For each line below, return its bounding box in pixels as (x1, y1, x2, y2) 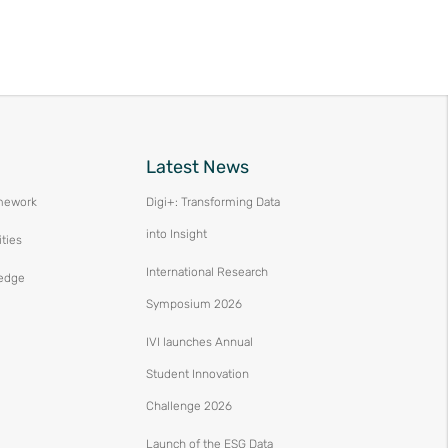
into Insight (145, 227, 207, 242)
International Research (145, 265, 268, 280)
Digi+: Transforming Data (145, 195, 280, 210)
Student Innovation (145, 367, 249, 382)
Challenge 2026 (145, 399, 232, 414)
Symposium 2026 (145, 297, 242, 312)
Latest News (145, 156, 249, 179)
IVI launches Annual (145, 335, 253, 350)
